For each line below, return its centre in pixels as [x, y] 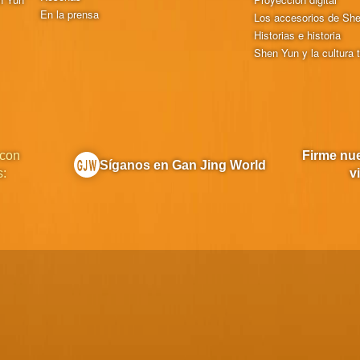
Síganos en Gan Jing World [182, 165]
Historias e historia [298, 35]
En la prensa [70, 14]
